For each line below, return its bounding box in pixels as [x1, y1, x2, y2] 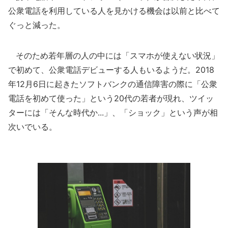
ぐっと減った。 [8, 20, 65, 30]
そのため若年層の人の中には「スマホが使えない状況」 [8, 50, 219, 61]
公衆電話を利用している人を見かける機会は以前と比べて [8, 6, 220, 16]
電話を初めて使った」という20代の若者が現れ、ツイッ [8, 93, 214, 103]
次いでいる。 [8, 122, 57, 132]
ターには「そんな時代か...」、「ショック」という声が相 [8, 107, 218, 118]
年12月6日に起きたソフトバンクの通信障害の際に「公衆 [8, 79, 217, 89]
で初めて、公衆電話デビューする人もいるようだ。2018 [8, 65, 214, 75]
